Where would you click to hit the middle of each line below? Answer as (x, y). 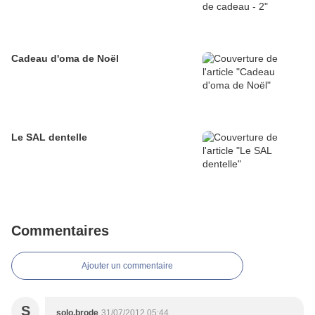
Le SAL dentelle (49, 137)
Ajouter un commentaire (127, 266)
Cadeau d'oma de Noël (65, 59)
